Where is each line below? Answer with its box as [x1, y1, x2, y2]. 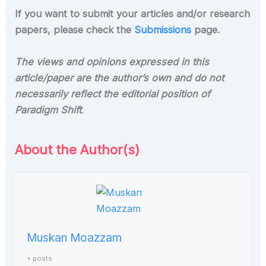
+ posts [27, 254, 53, 262]
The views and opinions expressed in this [15, 55, 210, 68]
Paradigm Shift [15, 103, 82, 116]
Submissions [134, 24, 192, 36]
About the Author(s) [15, 141, 140, 157]
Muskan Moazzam [27, 230, 122, 245]
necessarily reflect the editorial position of [15, 87, 211, 100]
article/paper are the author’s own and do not [15, 71, 224, 84]
